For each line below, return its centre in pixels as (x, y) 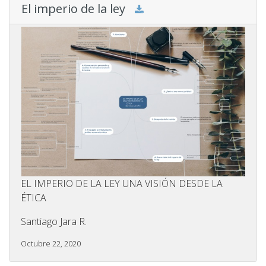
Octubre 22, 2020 (51, 244)
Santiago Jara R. (54, 222)
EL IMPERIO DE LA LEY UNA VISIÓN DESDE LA (122, 184)
